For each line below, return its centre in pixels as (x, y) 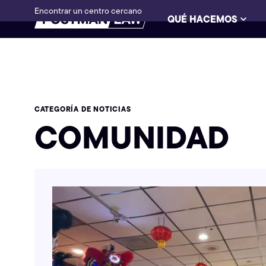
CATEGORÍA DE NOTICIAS (83, 109)
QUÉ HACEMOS (202, 19)
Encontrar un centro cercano (88, 11)
